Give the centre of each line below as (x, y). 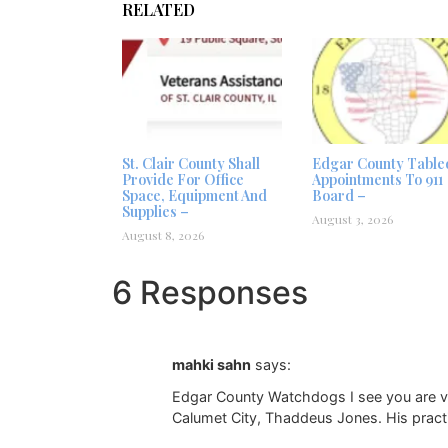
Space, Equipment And (194, 195)
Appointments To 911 (377, 179)
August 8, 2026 (163, 234)
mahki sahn (211, 364)
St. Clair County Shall (191, 163)
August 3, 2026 (352, 218)
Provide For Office (183, 179)
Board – (339, 195)
